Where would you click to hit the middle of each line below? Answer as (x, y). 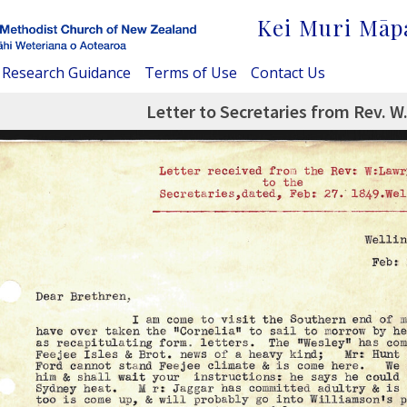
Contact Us (288, 72)
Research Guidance (66, 72)
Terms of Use (191, 72)
